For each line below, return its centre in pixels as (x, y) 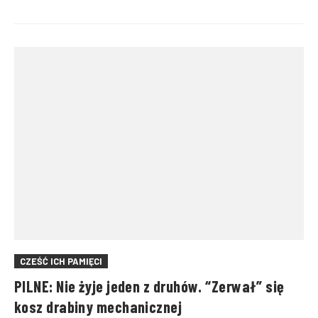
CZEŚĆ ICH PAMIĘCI (61, 262)
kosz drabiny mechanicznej (98, 306)
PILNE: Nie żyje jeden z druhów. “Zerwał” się (149, 286)
